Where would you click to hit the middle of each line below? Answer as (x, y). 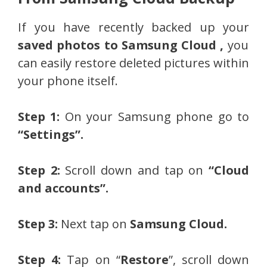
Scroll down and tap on (134, 170)
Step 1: (39, 116)
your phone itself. (68, 80)
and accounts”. (63, 188)
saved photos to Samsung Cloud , (123, 45)
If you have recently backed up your (133, 27)
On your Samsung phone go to (155, 116)
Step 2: (42, 170)
